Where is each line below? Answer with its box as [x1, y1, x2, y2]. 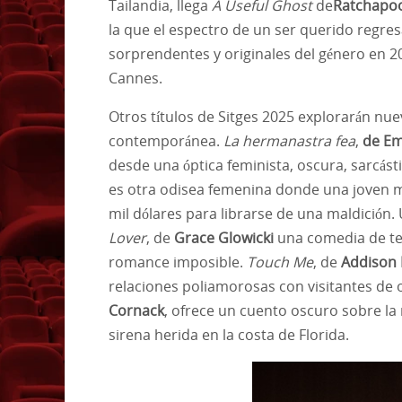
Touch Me [247, 251, 313, 272]
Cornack [109, 300, 164, 320]
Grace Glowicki [174, 227, 274, 248]
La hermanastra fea [223, 130, 355, 151]
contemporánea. [109, 130, 223, 151]
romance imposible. [109, 251, 247, 272]
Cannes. [109, 67, 166, 88]
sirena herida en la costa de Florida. [109, 324, 353, 345]
